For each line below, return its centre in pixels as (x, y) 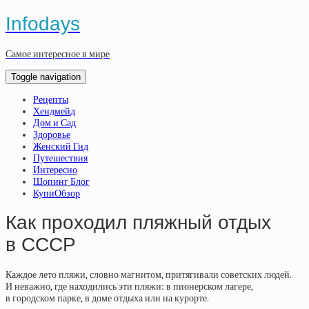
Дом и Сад (54, 123)
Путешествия (60, 158)
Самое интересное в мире (58, 54)
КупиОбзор (57, 193)
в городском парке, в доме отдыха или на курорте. (107, 298)
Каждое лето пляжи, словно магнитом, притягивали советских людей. (149, 275)
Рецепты (51, 99)
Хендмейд (54, 111)
